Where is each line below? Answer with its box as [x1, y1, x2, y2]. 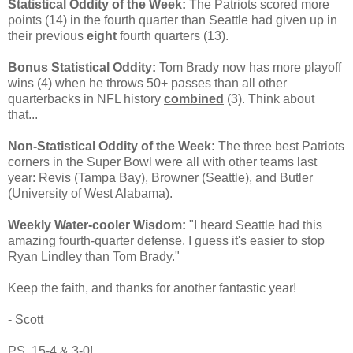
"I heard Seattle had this [189, 217, 322, 232]
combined [164, 91, 224, 106]
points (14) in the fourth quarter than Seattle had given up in [8, 13, 337, 27]
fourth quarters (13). [117, 28, 229, 43]
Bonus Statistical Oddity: [8, 60, 159, 74]
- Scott [8, 312, 43, 326]
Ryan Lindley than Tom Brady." [8, 249, 180, 263]
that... [8, 107, 38, 121]
